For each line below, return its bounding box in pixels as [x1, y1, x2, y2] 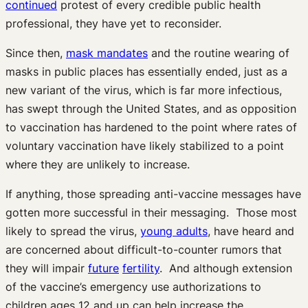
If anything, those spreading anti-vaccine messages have [5, 186, 301, 201]
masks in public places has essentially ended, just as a [5, 64, 287, 78]
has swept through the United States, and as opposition [5, 101, 296, 115]
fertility [122, 261, 159, 275]
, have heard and [208, 223, 294, 238]
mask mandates [66, 45, 148, 60]
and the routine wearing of [148, 45, 289, 60]
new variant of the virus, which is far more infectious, [5, 82, 282, 97]
